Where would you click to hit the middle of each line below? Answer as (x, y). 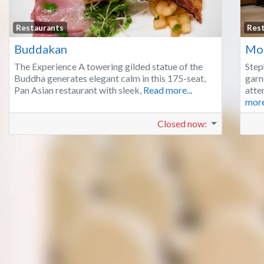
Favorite (240, 28)
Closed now (181, 123)
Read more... (168, 90)
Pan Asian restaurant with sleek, (79, 90)
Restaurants (40, 27)
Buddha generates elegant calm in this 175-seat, (110, 78)
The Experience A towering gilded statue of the (108, 66)
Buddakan (41, 49)
